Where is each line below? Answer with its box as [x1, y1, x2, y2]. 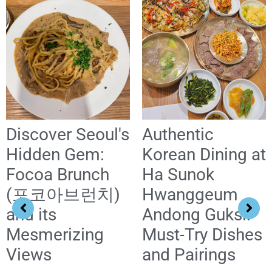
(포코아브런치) [6, 184, 120, 205]
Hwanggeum [142, 184, 238, 205]
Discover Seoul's [6, 124, 129, 144]
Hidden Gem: [6, 144, 104, 165]
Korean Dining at [142, 144, 266, 165]
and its [6, 204, 56, 225]
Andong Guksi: [142, 204, 251, 225]
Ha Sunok [142, 164, 214, 185]
